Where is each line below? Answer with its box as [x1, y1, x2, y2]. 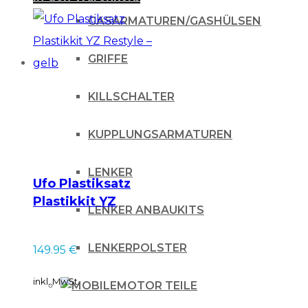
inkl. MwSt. [33, 276, 80, 287]
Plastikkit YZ [33, 194, 116, 210]
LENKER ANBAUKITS [88, 203, 204, 217]
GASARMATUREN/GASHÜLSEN [88, 14, 261, 27]
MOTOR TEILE [117, 279, 197, 292]
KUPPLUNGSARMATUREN [88, 128, 232, 141]
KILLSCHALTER [88, 90, 175, 103]
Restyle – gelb [33, 212, 124, 228]
